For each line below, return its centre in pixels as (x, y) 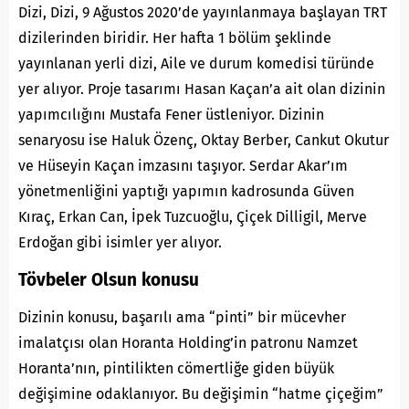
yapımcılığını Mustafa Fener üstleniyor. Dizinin (171, 114)
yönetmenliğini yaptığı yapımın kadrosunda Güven (186, 191)
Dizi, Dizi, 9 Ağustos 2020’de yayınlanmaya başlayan (189, 12)
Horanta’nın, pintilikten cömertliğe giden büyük (176, 368)
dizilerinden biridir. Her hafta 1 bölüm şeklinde (175, 37)
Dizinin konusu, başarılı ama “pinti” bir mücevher (182, 317)
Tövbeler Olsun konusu (109, 279)
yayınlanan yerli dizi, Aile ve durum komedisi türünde (196, 63)
